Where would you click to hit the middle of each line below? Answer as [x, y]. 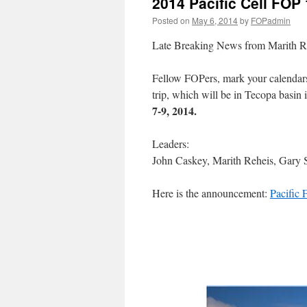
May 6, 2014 [215, 20]
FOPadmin [271, 20]
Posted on [171, 20]
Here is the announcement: [211, 193]
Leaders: [171, 144]
